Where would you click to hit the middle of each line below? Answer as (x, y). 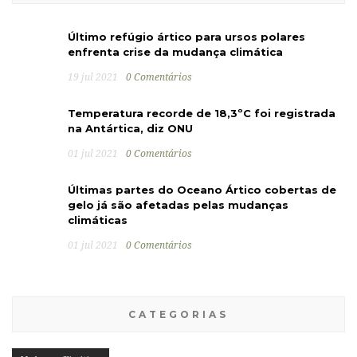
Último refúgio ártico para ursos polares (186, 37)
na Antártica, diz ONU (130, 129)
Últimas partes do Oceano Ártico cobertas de (202, 190)
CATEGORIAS (178, 315)
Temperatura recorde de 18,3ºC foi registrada (202, 114)
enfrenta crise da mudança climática (175, 52)
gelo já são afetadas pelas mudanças (178, 205)
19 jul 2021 (93, 78)
